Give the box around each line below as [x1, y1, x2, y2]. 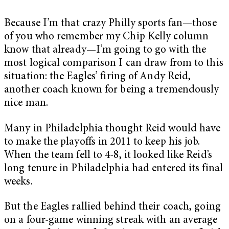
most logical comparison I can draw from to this [4, 58, 223, 70]
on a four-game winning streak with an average [4, 215, 218, 226]
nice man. [4, 98, 48, 109]
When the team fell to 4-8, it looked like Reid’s [4, 150, 212, 161]
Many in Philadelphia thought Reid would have [4, 123, 221, 134]
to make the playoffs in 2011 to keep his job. [4, 136, 200, 148]
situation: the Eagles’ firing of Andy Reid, [4, 72, 191, 83]
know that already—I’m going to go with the [4, 45, 207, 56]
